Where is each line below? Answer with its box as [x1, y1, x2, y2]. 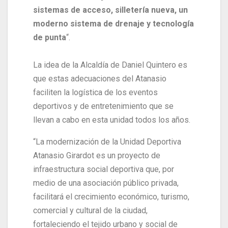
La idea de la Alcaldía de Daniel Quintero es [33, 60, 187, 70]
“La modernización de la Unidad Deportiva [33, 136, 181, 147]
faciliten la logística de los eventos [33, 87, 158, 97]
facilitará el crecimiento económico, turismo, [33, 191, 189, 202]
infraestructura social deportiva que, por [33, 164, 174, 174]
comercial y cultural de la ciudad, [33, 205, 148, 215]
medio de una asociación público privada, [33, 178, 179, 188]
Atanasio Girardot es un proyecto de [33, 150, 160, 160]
